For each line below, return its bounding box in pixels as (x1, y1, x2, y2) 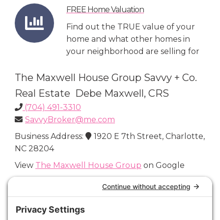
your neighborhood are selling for (66, 47, 199, 56)
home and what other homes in (66, 34, 190, 44)
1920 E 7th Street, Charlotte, (94, 132, 205, 141)
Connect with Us (15, 175, 104, 190)
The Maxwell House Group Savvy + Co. (15, 72, 197, 84)
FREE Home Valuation (66, 5, 144, 15)
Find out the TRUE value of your (66, 22, 195, 32)
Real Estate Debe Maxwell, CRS (15, 87, 169, 100)
